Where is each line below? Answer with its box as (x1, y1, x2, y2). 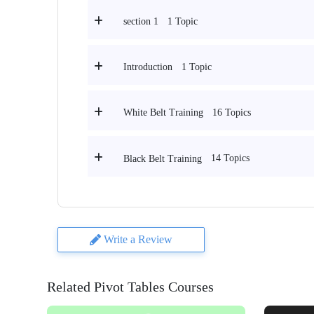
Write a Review (104, 233, 172, 245)
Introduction (123, 62, 172, 73)
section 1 (123, 16, 158, 27)
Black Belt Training (123, 153, 202, 164)
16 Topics (212, 107, 251, 118)
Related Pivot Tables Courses (47, 278, 214, 294)
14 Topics (211, 153, 250, 164)
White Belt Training (123, 107, 203, 118)
